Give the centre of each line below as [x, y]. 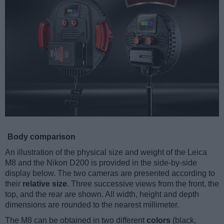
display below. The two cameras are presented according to [110, 173]
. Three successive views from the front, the [143, 184]
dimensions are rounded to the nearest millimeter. [92, 205]
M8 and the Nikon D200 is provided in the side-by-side [101, 163]
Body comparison [41, 137]
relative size [45, 184]
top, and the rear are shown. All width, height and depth [102, 194]
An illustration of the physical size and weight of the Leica [106, 152]
